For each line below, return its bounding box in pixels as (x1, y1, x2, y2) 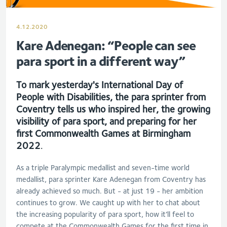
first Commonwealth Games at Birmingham (16, 127, 191, 139)
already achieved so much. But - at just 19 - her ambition (16, 186, 203, 196)
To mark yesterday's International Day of (16, 79, 183, 91)
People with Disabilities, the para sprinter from (16, 91, 206, 103)
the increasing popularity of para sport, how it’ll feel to (16, 209, 194, 219)
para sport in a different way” (16, 53, 185, 69)
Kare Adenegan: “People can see (16, 37, 196, 53)
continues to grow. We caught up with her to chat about (16, 198, 200, 207)
